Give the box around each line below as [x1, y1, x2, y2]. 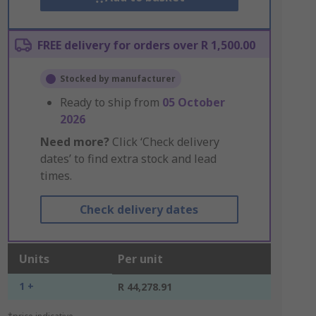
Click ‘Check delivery [109, 134, 219, 150]
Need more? [39, 134, 109, 150]
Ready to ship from [59, 95, 162, 110]
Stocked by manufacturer [59, 73, 176, 85]
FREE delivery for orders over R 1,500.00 [37, 37, 255, 53]
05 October [162, 95, 225, 110]
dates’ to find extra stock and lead [39, 151, 217, 166]
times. [39, 168, 72, 183]
